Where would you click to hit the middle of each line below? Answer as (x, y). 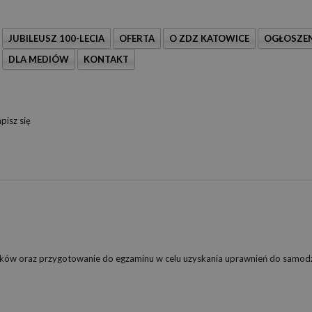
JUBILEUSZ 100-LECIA (56, 38)
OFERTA (137, 38)
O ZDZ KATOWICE (209, 38)
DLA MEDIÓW (39, 59)
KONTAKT (106, 59)
